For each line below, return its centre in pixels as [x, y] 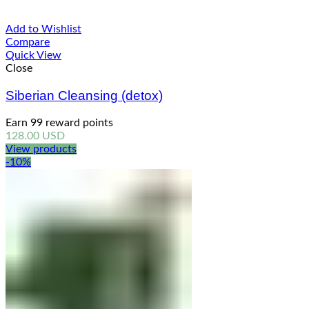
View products [41, 149]
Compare [28, 42]
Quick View [33, 56]
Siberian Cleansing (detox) [84, 96]
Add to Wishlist [43, 29]
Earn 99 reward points [59, 122]
